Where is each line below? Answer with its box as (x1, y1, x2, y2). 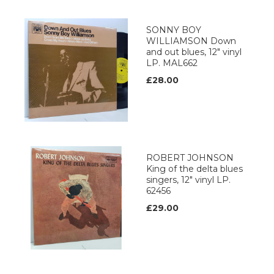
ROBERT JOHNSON (146, 152, 234, 164)
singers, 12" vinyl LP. (146, 174, 231, 186)
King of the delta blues (146, 163, 243, 175)
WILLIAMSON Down (146, 35, 236, 47)
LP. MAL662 (146, 57, 198, 69)
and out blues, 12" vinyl (146, 46, 242, 58)
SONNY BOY (146, 24, 201, 36)
